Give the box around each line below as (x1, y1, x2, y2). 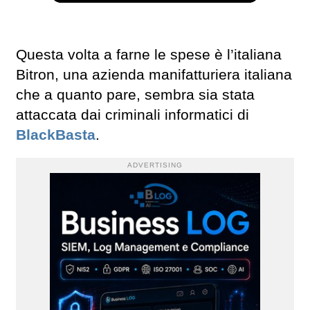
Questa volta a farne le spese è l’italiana (16, 46, 282, 64)
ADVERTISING (127, 161, 183, 170)
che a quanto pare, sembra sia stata (16, 86, 255, 104)
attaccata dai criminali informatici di (16, 107, 249, 124)
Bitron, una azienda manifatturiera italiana (16, 66, 292, 84)
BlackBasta (16, 127, 95, 144)
